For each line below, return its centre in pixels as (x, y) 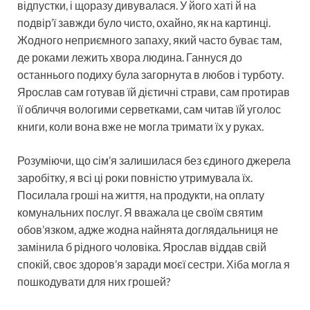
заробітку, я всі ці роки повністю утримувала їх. (135, 177)
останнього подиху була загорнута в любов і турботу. (151, 74)
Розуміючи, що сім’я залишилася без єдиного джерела (154, 160)
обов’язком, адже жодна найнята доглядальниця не (148, 229)
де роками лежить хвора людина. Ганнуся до (130, 57)
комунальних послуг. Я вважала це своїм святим (140, 212)
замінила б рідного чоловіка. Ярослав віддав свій (142, 246)
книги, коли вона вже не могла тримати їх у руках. (140, 126)
